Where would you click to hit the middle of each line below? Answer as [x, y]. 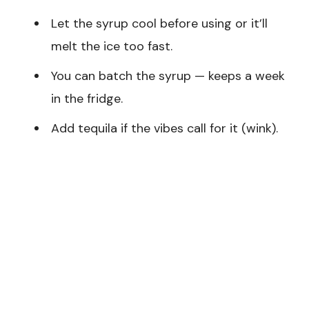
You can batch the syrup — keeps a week [168, 76]
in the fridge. [87, 99]
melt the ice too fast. [112, 47]
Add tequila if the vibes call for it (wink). [165, 129]
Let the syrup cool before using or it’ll [159, 24]
